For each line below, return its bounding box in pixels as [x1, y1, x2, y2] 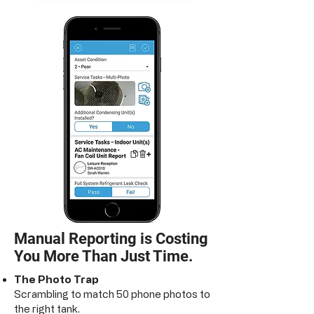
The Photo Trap [14, 273, 99, 285]
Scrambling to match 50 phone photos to [14, 288, 210, 300]
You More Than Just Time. [14, 247, 193, 265]
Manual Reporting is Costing [14, 230, 208, 247]
